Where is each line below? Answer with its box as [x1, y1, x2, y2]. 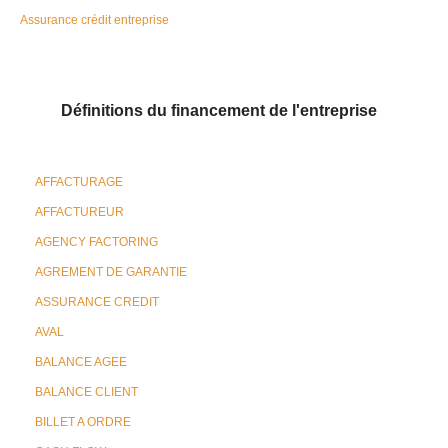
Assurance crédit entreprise [20, 13, 169, 27]
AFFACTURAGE [35, 175, 123, 189]
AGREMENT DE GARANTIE [35, 265, 187, 279]
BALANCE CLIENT [35, 385, 138, 399]
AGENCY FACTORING [35, 235, 158, 249]
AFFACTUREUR [35, 205, 124, 219]
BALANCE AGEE [35, 355, 127, 369]
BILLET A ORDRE [35, 415, 131, 429]
